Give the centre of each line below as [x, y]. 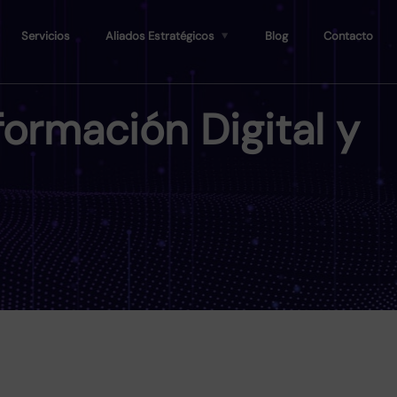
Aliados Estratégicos [160, 36]
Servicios [46, 36]
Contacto [349, 36]
